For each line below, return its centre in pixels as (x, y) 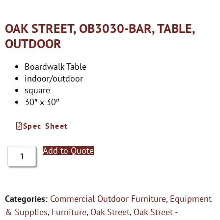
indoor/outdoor (54, 78)
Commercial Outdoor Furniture (108, 199)
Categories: (26, 199)
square (37, 90)
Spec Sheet (45, 126)
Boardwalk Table (55, 67)
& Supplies (26, 212)
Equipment (191, 199)
